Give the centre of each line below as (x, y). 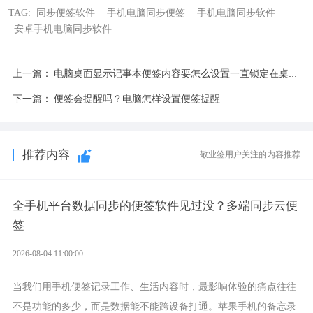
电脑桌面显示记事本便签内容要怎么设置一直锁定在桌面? (171, 73)
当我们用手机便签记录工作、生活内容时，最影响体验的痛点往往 (154, 286)
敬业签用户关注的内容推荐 (250, 154)
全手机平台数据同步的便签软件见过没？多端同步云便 (155, 206)
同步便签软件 (66, 12)
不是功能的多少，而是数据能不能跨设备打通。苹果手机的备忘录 (154, 306)
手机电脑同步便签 (146, 12)
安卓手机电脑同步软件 (63, 28)
